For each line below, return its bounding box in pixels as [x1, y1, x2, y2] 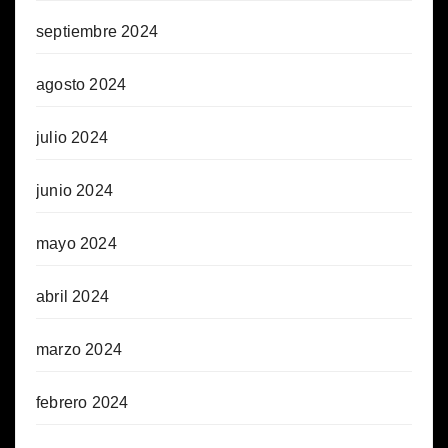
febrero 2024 [36, 393, 129, 411]
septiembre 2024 [36, 22, 158, 40]
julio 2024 [36, 128, 108, 146]
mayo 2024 [36, 234, 117, 252]
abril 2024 [36, 287, 109, 305]
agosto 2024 [36, 75, 127, 93]
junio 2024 [36, 181, 113, 199]
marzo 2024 [36, 340, 122, 358]
